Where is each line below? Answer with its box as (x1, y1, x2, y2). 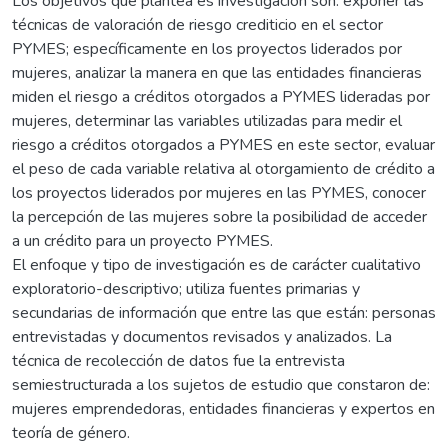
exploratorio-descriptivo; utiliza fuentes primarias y (12, 277, 360, 300)
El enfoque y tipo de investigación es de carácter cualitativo (12, 253, 421, 276)
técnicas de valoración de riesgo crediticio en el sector (12, 13, 383, 36)
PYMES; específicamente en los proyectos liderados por (12, 37, 402, 60)
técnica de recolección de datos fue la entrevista (12, 349, 345, 372)
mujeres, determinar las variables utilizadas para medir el (12, 109, 402, 132)
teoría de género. (12, 421, 130, 444)
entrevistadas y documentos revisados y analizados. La (12, 325, 392, 348)
